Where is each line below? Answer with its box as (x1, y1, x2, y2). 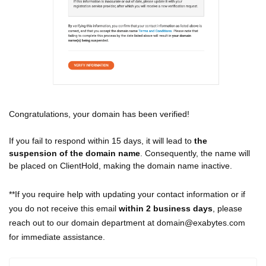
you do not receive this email (9, 204, 116, 214)
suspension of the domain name (9, 148, 140, 159)
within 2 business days (116, 204, 213, 214)
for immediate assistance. (9, 232, 105, 242)
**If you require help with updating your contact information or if (9, 189, 245, 199)
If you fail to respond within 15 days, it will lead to (9, 136, 194, 146)
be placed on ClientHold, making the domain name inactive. (9, 161, 232, 171)
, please (213, 204, 242, 214)
